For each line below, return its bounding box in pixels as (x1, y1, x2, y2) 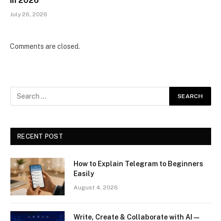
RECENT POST (17, 133, 63, 141)
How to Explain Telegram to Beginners (74, 160, 203, 168)
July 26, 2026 (10, 11, 47, 18)
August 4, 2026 (74, 184, 118, 191)
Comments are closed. (10, 42, 80, 51)
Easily (74, 170, 94, 178)
